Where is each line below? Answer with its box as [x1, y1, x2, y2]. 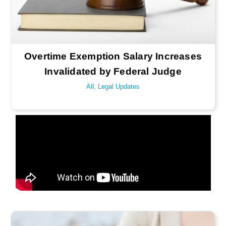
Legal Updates [97, 83, 140, 90]
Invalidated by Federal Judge [44, 66, 182, 77]
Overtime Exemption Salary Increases [24, 51, 202, 62]
